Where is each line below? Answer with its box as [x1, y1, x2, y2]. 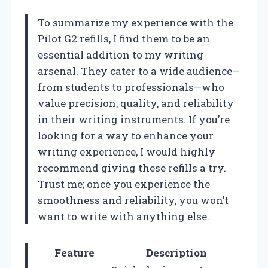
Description [145, 245, 207, 260]
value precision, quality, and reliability [38, 96, 234, 110]
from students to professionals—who [38, 80, 224, 94]
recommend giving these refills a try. [38, 160, 226, 175]
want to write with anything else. [38, 209, 209, 223]
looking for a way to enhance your [38, 128, 214, 142]
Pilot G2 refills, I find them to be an [38, 31, 210, 45]
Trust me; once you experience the [38, 176, 210, 191]
